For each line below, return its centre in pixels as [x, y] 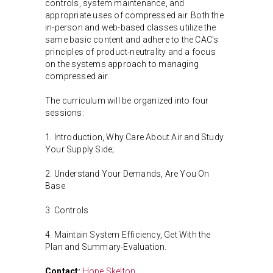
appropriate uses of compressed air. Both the [134, 16]
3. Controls [67, 211]
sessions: [65, 113]
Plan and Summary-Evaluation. [106, 247]
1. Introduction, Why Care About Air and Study [134, 137]
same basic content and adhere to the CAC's [132, 40]
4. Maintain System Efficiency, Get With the [128, 235]
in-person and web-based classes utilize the [131, 28]
